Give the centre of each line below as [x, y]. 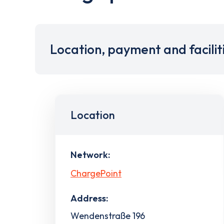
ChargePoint [96, 173]
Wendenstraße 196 [108, 215]
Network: [90, 155]
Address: [89, 198]
